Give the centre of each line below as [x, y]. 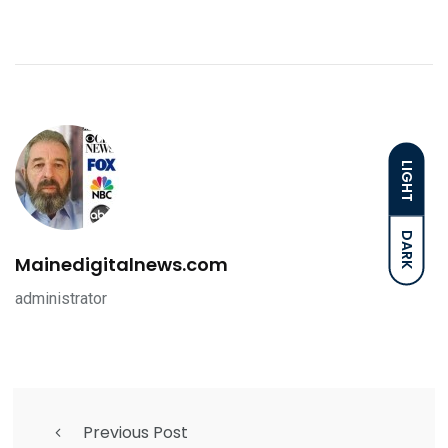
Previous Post [135, 433]
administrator [61, 299]
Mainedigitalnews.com [121, 265]
